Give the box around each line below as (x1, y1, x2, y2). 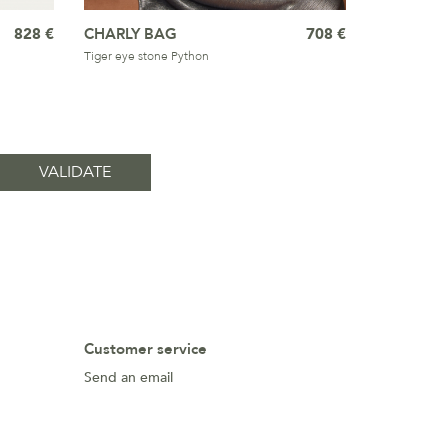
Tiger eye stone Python (83, 48, 209, 64)
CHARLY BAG (83, 24, 177, 44)
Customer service (83, 339, 207, 359)
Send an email (83, 368, 173, 387)
